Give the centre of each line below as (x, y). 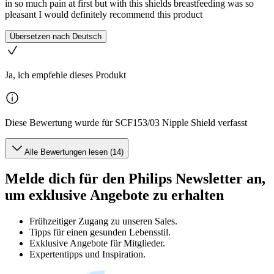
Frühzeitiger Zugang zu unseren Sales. (103, 221)
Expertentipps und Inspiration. (87, 254)
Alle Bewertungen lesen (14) (74, 152)
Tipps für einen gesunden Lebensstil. (100, 232)
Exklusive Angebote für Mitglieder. (97, 243)
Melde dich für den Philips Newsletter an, (135, 178)
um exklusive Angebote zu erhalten (114, 195)
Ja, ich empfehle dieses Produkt (65, 75)
